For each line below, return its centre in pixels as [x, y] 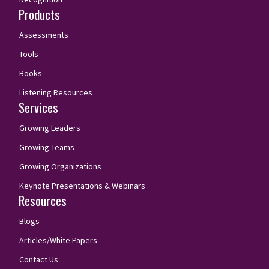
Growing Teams [47, 147]
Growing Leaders [50, 128]
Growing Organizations [60, 166]
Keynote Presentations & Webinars [82, 185]
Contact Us [39, 259]
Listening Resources [56, 92]
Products [39, 14]
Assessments [44, 35]
